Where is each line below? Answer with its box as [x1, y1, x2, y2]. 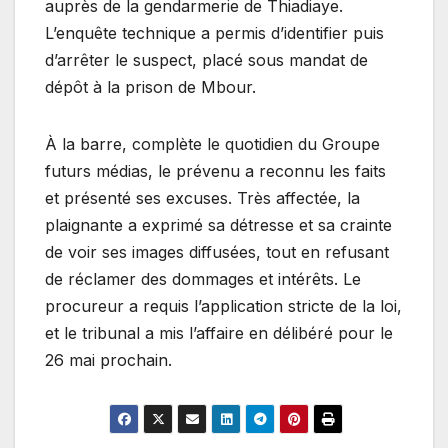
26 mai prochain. [45, 349, 172, 370]
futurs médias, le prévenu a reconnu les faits [45, 160, 386, 181]
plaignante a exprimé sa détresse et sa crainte [45, 214, 392, 235]
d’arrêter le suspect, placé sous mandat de [45, 49, 368, 70]
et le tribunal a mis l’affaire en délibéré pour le [45, 322, 393, 343]
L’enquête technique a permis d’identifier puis [45, 22, 384, 43]
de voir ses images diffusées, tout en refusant [45, 241, 389, 262]
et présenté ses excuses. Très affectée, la [45, 187, 360, 208]
